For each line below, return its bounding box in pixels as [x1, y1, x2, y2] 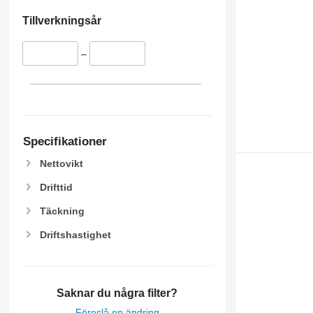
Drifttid [39, 181, 73, 193]
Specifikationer [22, 134, 107, 148]
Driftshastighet [39, 229, 111, 241]
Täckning [39, 205, 85, 217]
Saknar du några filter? [57, 286, 178, 299]
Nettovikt [39, 157, 83, 169]
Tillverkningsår [22, 15, 101, 27]
